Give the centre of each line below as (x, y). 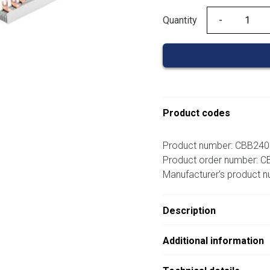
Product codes (196, 113)
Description (189, 211)
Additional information (213, 241)
